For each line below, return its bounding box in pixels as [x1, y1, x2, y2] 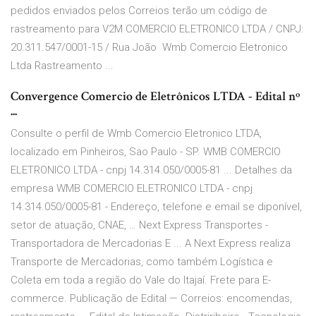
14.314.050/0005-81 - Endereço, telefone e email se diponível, [11, 200, 302, 214]
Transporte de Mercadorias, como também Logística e [11, 255, 273, 269]
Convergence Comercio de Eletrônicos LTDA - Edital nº [11, 88, 300, 105]
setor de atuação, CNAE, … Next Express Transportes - [11, 219, 268, 232]
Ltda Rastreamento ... [11, 59, 114, 73]
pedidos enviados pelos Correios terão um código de [11, 4, 267, 18]
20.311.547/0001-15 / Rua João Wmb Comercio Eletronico [11, 41, 288, 54]
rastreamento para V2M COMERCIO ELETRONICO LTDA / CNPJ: [11, 23, 303, 36]
